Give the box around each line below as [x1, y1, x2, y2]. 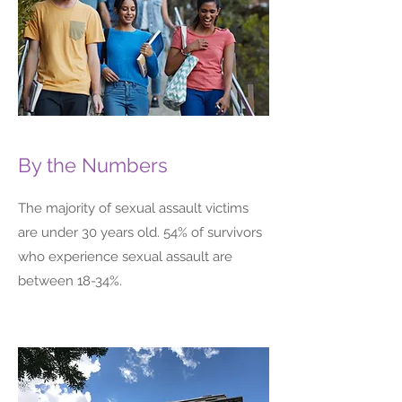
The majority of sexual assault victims [18, 200, 249, 216]
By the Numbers [18, 153, 168, 177]
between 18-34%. [18, 273, 122, 289]
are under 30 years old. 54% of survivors [18, 224, 262, 240]
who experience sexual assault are [18, 249, 232, 265]
